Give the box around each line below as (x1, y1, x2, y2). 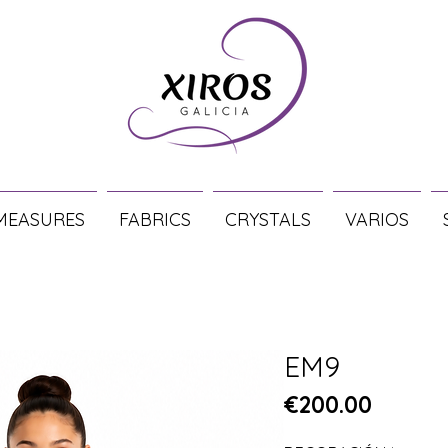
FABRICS (119, 208, 191, 231)
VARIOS (345, 208, 409, 231)
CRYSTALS (225, 208, 311, 231)
